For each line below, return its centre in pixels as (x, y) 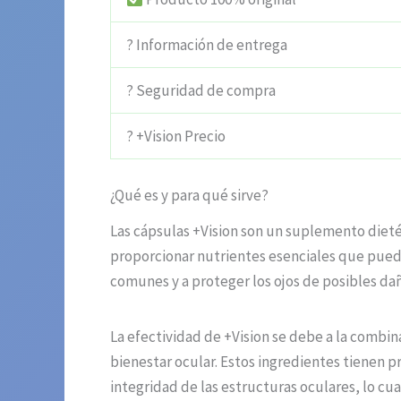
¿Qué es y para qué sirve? (189, 195)
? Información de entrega (207, 45)
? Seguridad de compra (201, 91)
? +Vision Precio (176, 137)
